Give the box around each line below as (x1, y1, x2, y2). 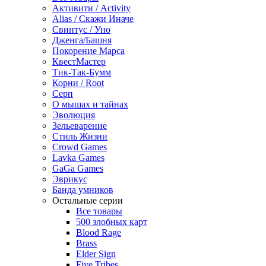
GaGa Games (52, 163, 103, 174)
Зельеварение (52, 121, 107, 131)
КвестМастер (52, 56, 106, 67)
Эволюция (52, 110, 95, 121)
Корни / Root (52, 78, 104, 88)
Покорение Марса (52, 46, 125, 56)
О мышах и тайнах (52, 99, 128, 110)
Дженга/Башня (52, 35, 112, 46)
